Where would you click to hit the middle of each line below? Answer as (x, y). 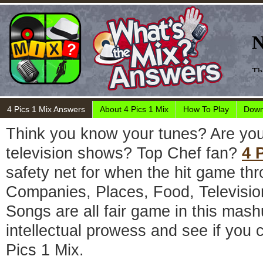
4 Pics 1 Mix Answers (46, 109)
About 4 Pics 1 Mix (134, 109)
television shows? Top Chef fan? (124, 153)
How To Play (206, 109)
